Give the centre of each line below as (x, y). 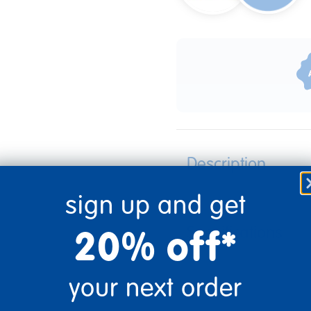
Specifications (235, 233)
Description (226, 164)
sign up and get (155, 205)
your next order (155, 288)
